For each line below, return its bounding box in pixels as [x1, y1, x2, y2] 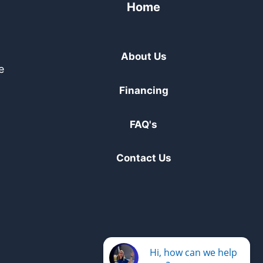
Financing [119, 84, 168, 96]
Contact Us [116, 152, 171, 164]
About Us [120, 50, 167, 62]
